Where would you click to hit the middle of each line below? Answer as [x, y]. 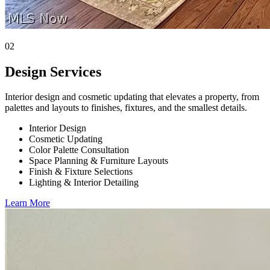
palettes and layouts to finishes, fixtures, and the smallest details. [126, 108]
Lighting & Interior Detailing [84, 183]
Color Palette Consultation [79, 150]
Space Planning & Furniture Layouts [99, 161]
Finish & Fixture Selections [81, 172]
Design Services [53, 71]
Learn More [27, 203]
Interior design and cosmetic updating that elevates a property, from [132, 97]
